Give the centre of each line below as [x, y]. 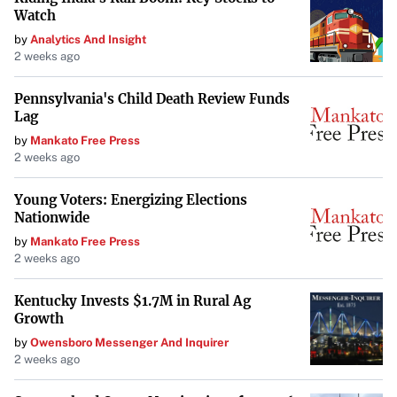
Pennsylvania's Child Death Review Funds [152, 99]
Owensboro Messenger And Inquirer [129, 343]
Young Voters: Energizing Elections [131, 200]
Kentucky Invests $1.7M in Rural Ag [132, 301]
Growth [39, 319]
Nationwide [52, 218]
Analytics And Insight [88, 39]
